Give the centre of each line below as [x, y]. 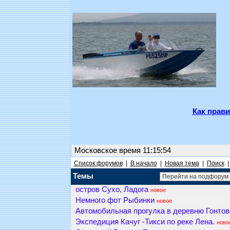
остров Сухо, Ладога [112, 190]
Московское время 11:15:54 [122, 150]
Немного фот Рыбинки [115, 200]
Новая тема [182, 163]
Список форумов [98, 163]
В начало [143, 163]
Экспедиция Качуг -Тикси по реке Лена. [145, 222]
